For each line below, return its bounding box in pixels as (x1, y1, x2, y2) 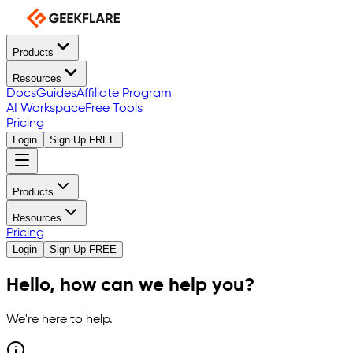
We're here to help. (6, 313, 113, 326)
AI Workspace (6, 102, 85, 115)
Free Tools (85, 102, 143, 115)
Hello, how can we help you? (6, 275, 255, 295)
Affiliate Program (76, 87, 172, 100)
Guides (36, 87, 76, 100)
